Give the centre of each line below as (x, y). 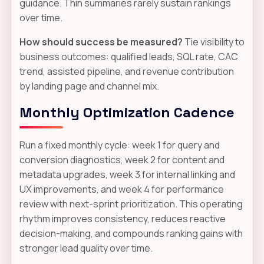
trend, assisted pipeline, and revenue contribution (126, 71)
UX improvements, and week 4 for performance (121, 189)
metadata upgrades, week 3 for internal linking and (127, 174)
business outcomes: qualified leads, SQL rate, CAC (128, 56)
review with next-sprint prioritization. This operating (131, 204)
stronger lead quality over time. (86, 248)
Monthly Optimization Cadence (127, 112)
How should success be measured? (101, 42)
